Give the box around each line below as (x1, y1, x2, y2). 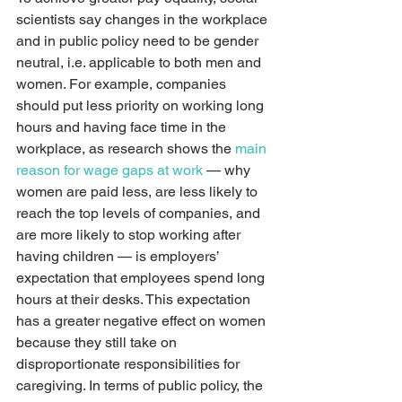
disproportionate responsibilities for (16, 355, 243, 372)
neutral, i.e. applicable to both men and (16, 54, 265, 71)
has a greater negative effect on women (16, 312, 269, 329)
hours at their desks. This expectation (16, 291, 254, 308)
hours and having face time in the (16, 118, 230, 135)
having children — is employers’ (16, 248, 223, 265)
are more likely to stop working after (16, 226, 244, 243)
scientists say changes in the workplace (16, 11, 271, 28)
